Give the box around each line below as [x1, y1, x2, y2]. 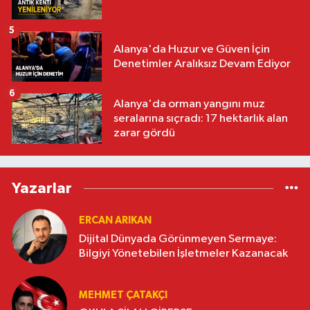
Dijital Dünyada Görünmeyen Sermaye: [79, 232, 277, 245]
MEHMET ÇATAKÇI [79, 289, 167, 300]
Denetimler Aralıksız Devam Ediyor [113, 57, 291, 70]
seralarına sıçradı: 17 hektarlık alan [113, 113, 288, 125]
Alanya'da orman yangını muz [113, 98, 265, 111]
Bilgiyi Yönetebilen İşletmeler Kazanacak [79, 247, 288, 259]
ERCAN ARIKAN [79, 215, 152, 226]
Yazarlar [12, 181, 72, 197]
